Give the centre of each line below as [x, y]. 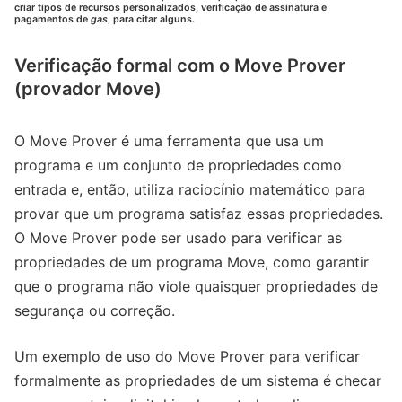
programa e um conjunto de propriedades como [178, 166]
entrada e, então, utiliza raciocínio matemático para [190, 190]
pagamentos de [52, 20]
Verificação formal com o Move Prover [180, 66]
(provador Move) [88, 89]
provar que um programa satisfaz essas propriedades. [199, 214]
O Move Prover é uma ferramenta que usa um [169, 141]
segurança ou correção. [95, 311]
